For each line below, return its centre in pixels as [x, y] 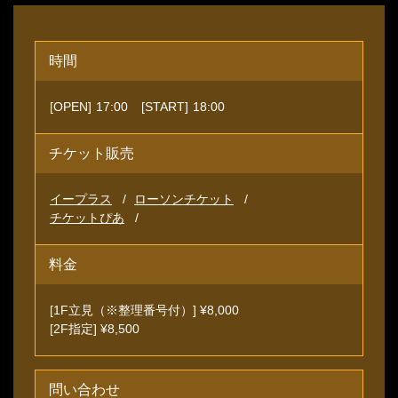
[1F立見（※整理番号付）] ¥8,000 [144, 310]
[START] [165, 107]
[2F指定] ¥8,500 [95, 329]
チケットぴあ [87, 218]
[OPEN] [71, 107]
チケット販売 [92, 154]
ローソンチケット [184, 199]
